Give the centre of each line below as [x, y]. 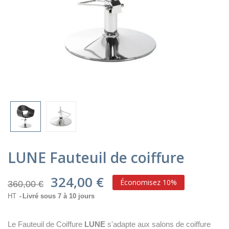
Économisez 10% [148, 182]
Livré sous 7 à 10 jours [59, 196]
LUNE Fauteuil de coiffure [96, 157]
